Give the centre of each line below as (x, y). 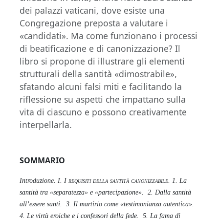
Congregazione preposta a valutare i (94, 23)
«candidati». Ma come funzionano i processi (109, 35)
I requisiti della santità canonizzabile (116, 180)
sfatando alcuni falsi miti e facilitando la (101, 86)
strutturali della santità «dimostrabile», (98, 74)
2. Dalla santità (169, 192)
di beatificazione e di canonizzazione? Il (100, 48)
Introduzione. (38, 180)
